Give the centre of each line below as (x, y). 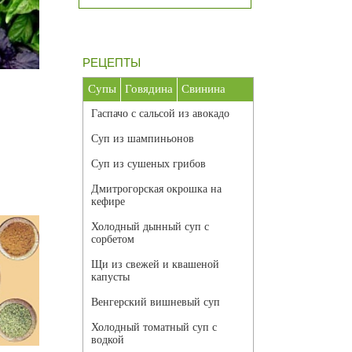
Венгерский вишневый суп (156, 302)
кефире (108, 202)
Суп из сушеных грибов (148, 164)
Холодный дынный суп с (150, 227)
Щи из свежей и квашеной (155, 265)
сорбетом (113, 240)
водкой (108, 340)
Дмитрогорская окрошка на (156, 189)
